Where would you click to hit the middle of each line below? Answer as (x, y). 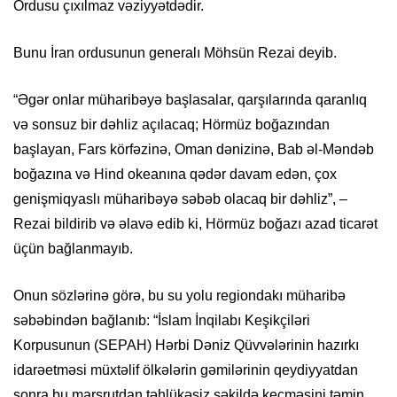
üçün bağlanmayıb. (73, 249)
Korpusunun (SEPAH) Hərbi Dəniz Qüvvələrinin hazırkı (186, 346)
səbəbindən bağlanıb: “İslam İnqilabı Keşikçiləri (162, 321)
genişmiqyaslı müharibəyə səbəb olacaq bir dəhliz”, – (180, 199)
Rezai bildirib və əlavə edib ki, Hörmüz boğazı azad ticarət (195, 224)
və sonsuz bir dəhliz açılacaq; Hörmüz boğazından (171, 125)
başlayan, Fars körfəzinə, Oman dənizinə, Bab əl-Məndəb (194, 150)
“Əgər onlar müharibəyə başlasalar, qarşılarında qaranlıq (190, 100)
